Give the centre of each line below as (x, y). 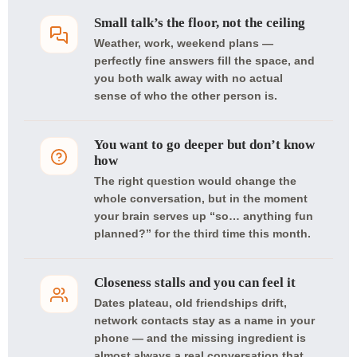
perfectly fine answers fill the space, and (204, 61)
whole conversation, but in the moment (201, 198)
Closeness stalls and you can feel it (195, 282)
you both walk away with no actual (188, 78)
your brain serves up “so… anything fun (204, 216)
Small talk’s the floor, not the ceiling (200, 23)
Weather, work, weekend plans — (184, 43)
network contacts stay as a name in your (204, 320)
